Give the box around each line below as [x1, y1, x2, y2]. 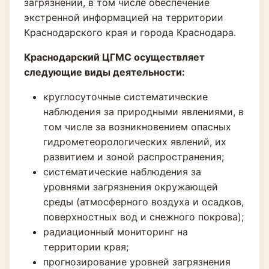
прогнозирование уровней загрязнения [43, 256, 231, 268]
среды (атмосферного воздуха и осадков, [43, 196, 244, 208]
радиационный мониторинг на [43, 226, 188, 238]
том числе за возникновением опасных [43, 121, 231, 133]
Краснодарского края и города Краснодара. [24, 26, 236, 38]
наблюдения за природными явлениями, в [43, 106, 244, 118]
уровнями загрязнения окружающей [43, 181, 218, 193]
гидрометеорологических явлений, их [43, 136, 226, 148]
